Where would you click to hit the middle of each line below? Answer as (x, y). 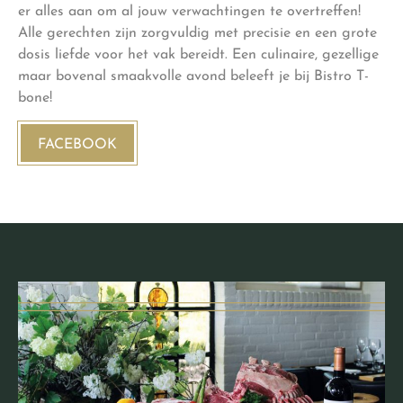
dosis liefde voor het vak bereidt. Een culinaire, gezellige (198, 54)
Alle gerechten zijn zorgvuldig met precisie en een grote (197, 33)
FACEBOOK (77, 144)
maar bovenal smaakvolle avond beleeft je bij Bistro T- (193, 76)
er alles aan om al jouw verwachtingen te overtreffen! (189, 11)
